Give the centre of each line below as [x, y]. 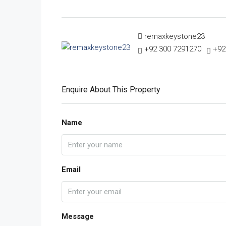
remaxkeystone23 [175, 36]
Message [78, 216]
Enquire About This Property [111, 90]
